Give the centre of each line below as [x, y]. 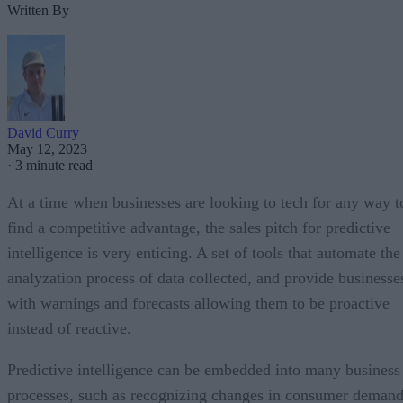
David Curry [43, 132]
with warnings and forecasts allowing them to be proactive [198, 303]
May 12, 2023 [47, 148]
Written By [38, 10]
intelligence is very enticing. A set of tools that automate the [204, 252]
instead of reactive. [72, 328]
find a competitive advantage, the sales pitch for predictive [199, 227]
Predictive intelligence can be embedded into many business [204, 369]
